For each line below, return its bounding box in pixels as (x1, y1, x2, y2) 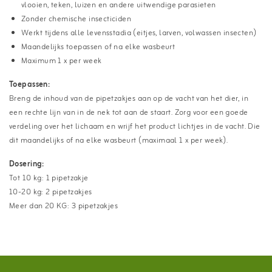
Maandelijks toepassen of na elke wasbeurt (21, 40, 175, 53)
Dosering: (9, 157, 44, 171)
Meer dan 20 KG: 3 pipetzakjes (9, 199, 118, 212)
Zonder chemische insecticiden (21, 12, 132, 25)
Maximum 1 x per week (21, 54, 102, 67)
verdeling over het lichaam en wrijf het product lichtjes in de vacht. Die (9, 120, 260, 133)
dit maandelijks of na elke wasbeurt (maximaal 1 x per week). (9, 134, 228, 147)
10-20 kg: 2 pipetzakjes (9, 185, 92, 199)
